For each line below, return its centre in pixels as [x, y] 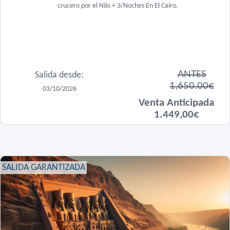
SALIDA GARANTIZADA [44, 168]
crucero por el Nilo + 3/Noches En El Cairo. [118, 6]
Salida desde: [59, 75]
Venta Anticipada [176, 103]
